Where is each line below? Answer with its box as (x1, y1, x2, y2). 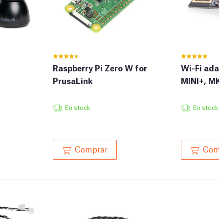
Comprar (75, 143, 108, 154)
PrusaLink (53, 75, 93, 87)
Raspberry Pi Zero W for (53, 62, 147, 74)
